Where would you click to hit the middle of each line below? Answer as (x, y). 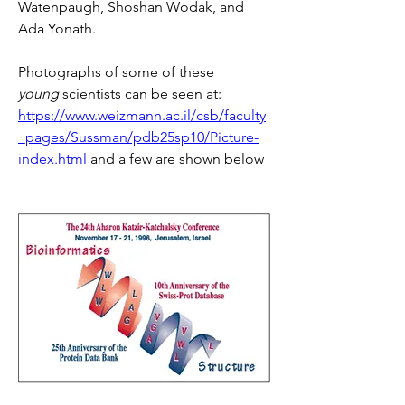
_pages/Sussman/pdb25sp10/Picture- (138, 137)
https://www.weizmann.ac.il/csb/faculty (142, 115)
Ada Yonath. (57, 28)
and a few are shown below (175, 158)
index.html (52, 158)
